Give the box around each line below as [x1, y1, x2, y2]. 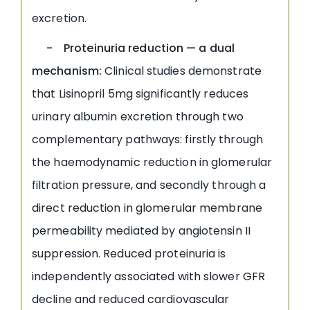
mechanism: [32, 62, 102, 79]
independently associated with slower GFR [32, 268, 266, 284]
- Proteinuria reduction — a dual [32, 39, 235, 56]
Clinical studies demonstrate [102, 62, 262, 79]
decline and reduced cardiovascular [32, 291, 230, 307]
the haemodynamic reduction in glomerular [32, 154, 273, 170]
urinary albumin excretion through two [32, 108, 244, 125]
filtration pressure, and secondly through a [32, 176, 266, 193]
